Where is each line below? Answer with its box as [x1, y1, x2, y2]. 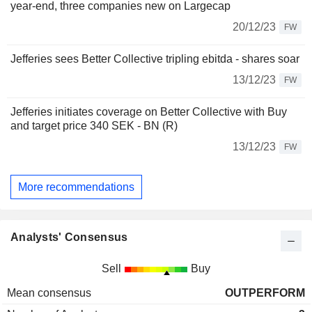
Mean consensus [7, 287, 91, 299]
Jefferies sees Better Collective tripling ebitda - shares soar [10, 53, 299, 65]
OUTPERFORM [225, 287, 305, 299]
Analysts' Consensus [10, 231, 128, 244]
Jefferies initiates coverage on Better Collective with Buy [10, 106, 287, 118]
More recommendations [18, 180, 134, 193]
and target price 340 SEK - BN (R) [10, 120, 178, 132]
